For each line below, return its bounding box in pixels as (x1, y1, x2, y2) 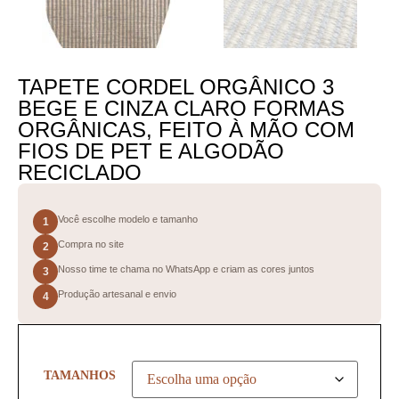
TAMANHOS (44, 367, 116, 382)
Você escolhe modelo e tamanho (58, 214, 198, 224)
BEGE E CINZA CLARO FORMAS (18, 96, 345, 120)
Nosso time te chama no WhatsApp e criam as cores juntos (58, 264, 314, 274)
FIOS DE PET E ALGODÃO (18, 139, 284, 163)
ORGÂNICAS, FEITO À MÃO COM (18, 118, 354, 142)
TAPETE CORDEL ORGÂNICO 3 (18, 75, 334, 99)
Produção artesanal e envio (58, 289, 176, 299)
